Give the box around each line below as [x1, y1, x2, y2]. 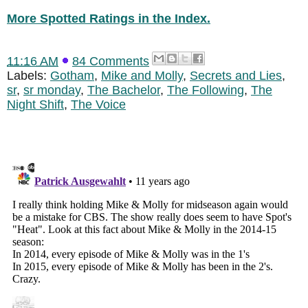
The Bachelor [87, 83, 160, 98]
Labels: [7, 69, 50, 83]
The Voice [71, 98, 126, 112]
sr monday [23, 83, 80, 98]
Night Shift [7, 98, 64, 112]
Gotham [50, 69, 94, 83]
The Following [167, 83, 244, 98]
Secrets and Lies [190, 69, 282, 83]
